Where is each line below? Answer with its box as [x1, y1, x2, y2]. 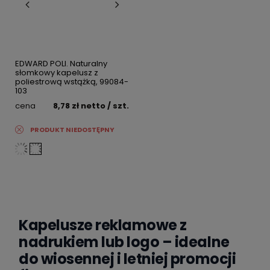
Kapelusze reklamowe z [19, 215, 187, 236]
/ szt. [105, 100, 129, 112]
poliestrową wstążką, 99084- [15, 76, 128, 88]
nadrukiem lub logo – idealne [19, 232, 230, 253]
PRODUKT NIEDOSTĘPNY [30, 125, 115, 135]
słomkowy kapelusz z [15, 67, 98, 79]
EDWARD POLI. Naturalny [15, 58, 107, 70]
